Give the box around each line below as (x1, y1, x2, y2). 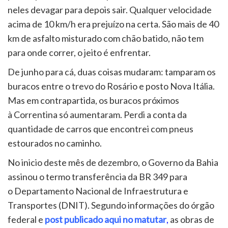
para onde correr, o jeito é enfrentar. (8, 46, 151, 58)
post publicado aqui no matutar (45, 213, 166, 225)
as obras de (168, 213, 214, 225)
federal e (8, 213, 45, 225)
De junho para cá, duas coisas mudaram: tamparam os (8, 66, 216, 77)
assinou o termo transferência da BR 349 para (8, 170, 187, 182)
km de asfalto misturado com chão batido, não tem (8, 32, 204, 44)
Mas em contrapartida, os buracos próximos (8, 94, 179, 106)
